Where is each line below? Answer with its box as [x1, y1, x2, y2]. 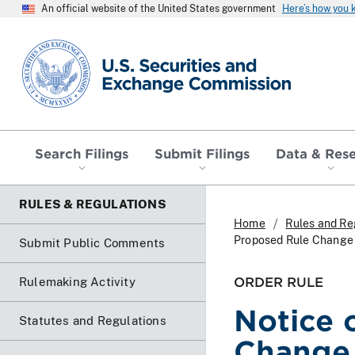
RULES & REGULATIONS [19, 197, 166, 211]
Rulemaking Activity [19, 274, 136, 288]
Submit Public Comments [19, 235, 166, 250]
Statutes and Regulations [19, 313, 166, 327]
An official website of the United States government [41, 3, 276, 14]
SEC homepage [21, 38, 113, 53]
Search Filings [35, 144, 129, 161]
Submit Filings [155, 144, 250, 161]
